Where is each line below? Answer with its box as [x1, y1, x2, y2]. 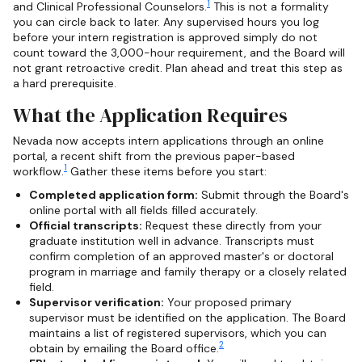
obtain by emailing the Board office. [29, 340, 219, 356]
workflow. [13, 163, 64, 179]
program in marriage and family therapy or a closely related [29, 263, 347, 279]
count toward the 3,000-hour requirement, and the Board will [13, 45, 345, 61]
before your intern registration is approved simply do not [13, 30, 318, 45]
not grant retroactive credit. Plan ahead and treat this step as [13, 61, 343, 76]
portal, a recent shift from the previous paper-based [13, 148, 295, 163]
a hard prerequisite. [13, 76, 116, 91]
